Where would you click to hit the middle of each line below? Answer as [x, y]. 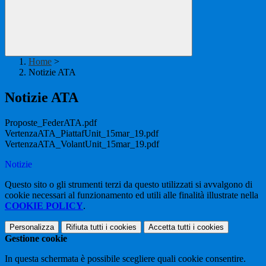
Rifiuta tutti [85, 227]
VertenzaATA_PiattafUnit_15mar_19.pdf [82, 134]
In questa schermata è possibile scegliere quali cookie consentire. [125, 259]
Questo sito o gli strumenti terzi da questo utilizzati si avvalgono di [129, 185]
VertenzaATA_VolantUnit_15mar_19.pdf [82, 144]
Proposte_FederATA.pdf [51, 123]
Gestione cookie [36, 239]
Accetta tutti [170, 227]
